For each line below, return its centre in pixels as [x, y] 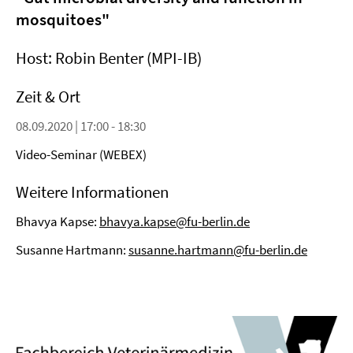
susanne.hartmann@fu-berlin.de [218, 250]
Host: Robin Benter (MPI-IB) [109, 58]
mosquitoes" [63, 19]
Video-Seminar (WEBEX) [81, 154]
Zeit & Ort [48, 97]
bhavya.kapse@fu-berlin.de [175, 221]
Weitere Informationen [92, 192]
